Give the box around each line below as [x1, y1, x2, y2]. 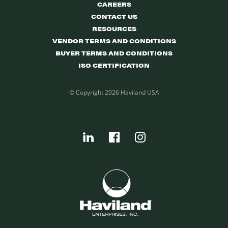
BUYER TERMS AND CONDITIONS [55, 48, 173, 58]
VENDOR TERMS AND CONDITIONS [52, 36, 176, 46]
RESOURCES [92, 24, 136, 34]
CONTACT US [91, 12, 137, 21]
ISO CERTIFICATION [78, 61, 150, 70]
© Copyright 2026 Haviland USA [69, 88, 159, 97]
